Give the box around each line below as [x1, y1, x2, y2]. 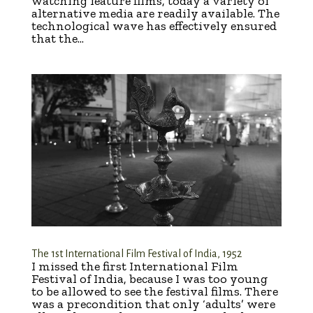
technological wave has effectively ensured [31, 17, 277, 34]
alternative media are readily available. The [31, 5, 279, 21]
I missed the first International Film [31, 259, 238, 275]
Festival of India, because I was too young [31, 271, 268, 287]
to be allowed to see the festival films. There [31, 284, 278, 300]
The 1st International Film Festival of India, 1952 [31, 248, 242, 260]
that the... [31, 30, 84, 46]
